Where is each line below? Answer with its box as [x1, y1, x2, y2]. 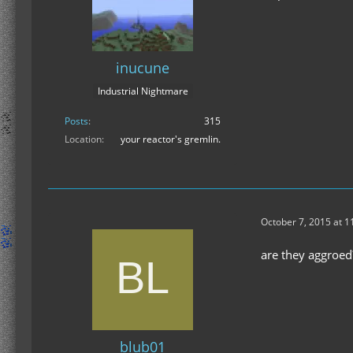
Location [65, 132, 102, 147]
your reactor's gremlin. [121, 132, 221, 147]
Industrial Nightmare [97, 84, 188, 98]
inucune [116, 58, 169, 77]
